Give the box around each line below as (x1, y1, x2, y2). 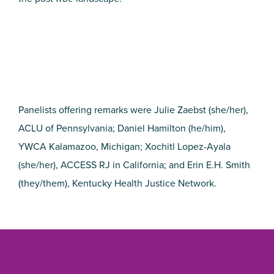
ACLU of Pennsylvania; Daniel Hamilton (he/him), (18, 121, 226, 136)
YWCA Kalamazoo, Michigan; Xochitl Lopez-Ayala (18, 139, 231, 154)
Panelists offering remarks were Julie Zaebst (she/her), (18, 103, 248, 117)
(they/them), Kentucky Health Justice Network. (18, 176, 217, 191)
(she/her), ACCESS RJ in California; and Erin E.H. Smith (18, 158, 250, 172)
